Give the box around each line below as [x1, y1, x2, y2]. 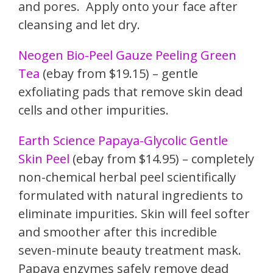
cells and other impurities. [18, 102, 169, 119]
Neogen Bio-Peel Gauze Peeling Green [18, 47, 236, 64]
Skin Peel [18, 151, 69, 168]
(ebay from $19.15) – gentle [40, 65, 198, 82]
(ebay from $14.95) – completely [69, 151, 254, 168]
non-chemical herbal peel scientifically [18, 169, 236, 186]
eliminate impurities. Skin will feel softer [18, 205, 250, 222]
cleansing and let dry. [18, 16, 140, 34]
